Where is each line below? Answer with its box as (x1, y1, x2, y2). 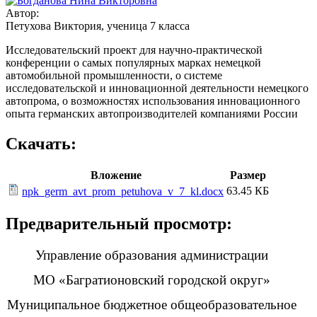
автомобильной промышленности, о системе (6, 69, 222, 81)
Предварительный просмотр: (6, 214, 232, 233)
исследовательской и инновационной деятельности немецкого (6, 81, 309, 94)
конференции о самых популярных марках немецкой (6, 56, 261, 69)
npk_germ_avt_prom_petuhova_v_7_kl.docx (22, 185, 224, 197)
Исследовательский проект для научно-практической (6, 43, 263, 56)
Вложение (90, 168, 142, 181)
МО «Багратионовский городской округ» (33, 272, 271, 287)
